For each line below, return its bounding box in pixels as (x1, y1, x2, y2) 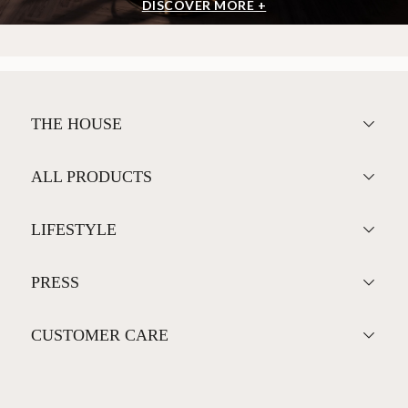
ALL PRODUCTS (30, 167, 152, 186)
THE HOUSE (30, 114, 122, 133)
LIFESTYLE (30, 219, 117, 239)
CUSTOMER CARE (30, 325, 168, 344)
